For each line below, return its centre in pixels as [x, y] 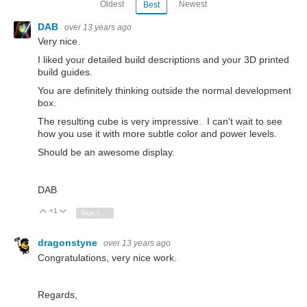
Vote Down [91, 211]
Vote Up [66, 211]
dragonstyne [69, 243]
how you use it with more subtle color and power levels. [157, 134]
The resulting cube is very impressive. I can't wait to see [160, 122]
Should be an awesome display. [106, 152]
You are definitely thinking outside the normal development [164, 91]
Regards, [58, 294]
